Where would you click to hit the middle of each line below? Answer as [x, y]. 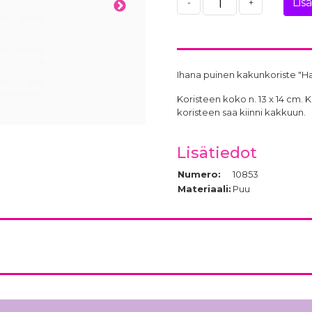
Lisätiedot [217, 152]
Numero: [199, 174]
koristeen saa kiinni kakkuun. [242, 112]
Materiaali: [204, 188]
